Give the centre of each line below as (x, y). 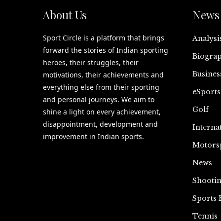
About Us (65, 15)
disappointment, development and (100, 124)
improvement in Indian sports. (93, 136)
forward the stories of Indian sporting (106, 50)
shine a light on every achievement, (102, 112)
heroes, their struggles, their (91, 62)
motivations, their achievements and (103, 75)
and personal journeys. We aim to (99, 99)
